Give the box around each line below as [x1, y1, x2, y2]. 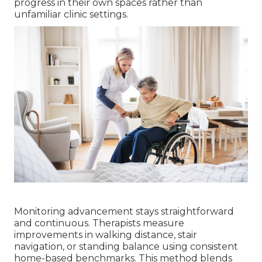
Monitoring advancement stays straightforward [14, 205, 234, 217]
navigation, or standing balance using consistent [14, 240, 238, 252]
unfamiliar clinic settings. [14, 9, 128, 20]
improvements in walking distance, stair [14, 229, 197, 240]
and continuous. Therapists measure [14, 217, 184, 229]
